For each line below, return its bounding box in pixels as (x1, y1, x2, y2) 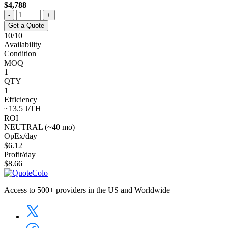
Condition (4, 49, 36, 58)
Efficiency (4, 95, 37, 104)
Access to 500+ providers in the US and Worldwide (4, 185, 170, 194)
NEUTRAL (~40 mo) (4, 122, 75, 131)
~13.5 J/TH (4, 104, 41, 113)
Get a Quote (8, 21, 44, 30)
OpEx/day (4, 131, 37, 140)
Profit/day (4, 150, 36, 159)
